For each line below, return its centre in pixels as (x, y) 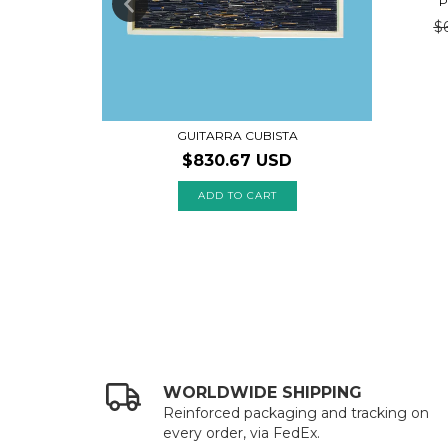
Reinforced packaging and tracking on (296, 413)
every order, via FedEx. (242, 433)
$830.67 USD (237, 161)
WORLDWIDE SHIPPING (263, 393)
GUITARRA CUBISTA (237, 136)
